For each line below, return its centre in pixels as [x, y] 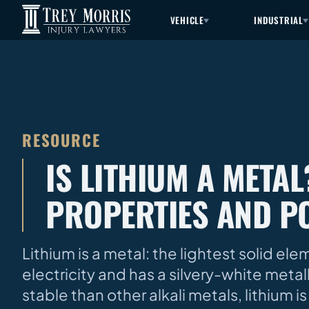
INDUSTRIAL [279, 20]
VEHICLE [187, 20]
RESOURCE [61, 140]
